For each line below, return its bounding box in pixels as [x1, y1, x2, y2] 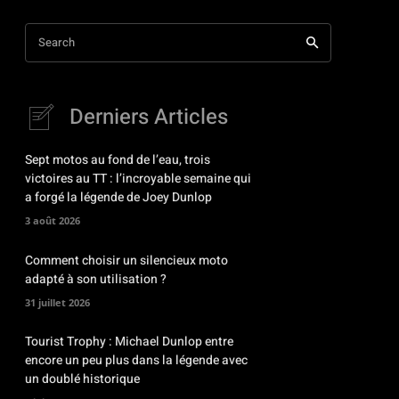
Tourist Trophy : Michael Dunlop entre [25, 332, 233, 352]
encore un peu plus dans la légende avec [25, 351, 248, 370]
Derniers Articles [69, 102, 228, 133]
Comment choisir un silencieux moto [25, 250, 228, 270]
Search [38, 33, 75, 51]
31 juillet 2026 [25, 295, 90, 309]
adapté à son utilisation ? [25, 269, 167, 289]
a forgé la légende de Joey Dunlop [25, 188, 212, 207]
